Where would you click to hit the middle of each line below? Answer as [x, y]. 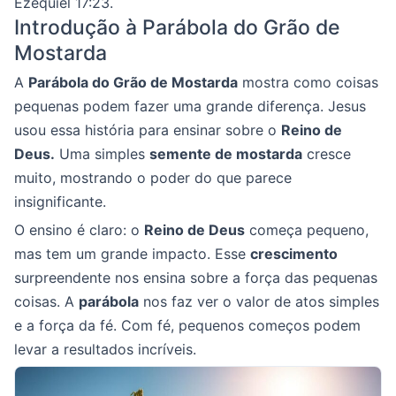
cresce [327, 154]
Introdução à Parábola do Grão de [177, 27]
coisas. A [46, 301]
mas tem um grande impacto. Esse [132, 254]
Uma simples [102, 154]
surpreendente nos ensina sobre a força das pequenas [196, 278]
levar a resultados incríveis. [105, 349]
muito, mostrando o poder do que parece [153, 178]
